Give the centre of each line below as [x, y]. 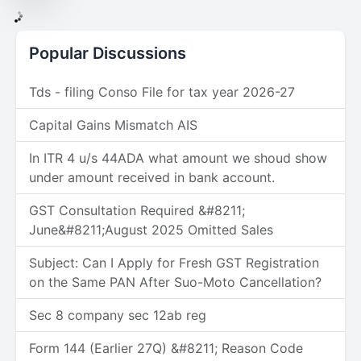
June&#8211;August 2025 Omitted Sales [151, 230]
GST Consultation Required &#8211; [137, 210]
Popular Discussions [108, 53]
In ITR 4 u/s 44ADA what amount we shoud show [178, 158]
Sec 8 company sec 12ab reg [118, 315]
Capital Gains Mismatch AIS [113, 125]
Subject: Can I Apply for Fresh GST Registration [174, 263]
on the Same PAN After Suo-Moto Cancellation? [175, 282]
